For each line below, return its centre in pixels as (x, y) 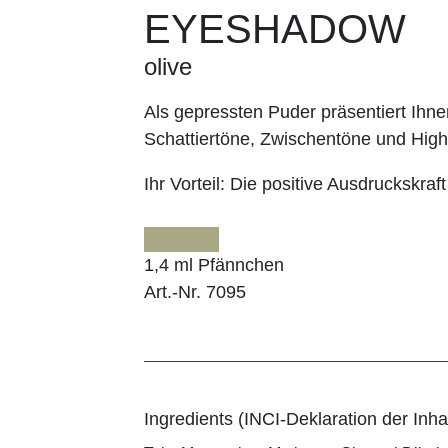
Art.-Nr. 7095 (195, 291)
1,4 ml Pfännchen (214, 264)
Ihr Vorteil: (187, 183)
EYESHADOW (275, 28)
